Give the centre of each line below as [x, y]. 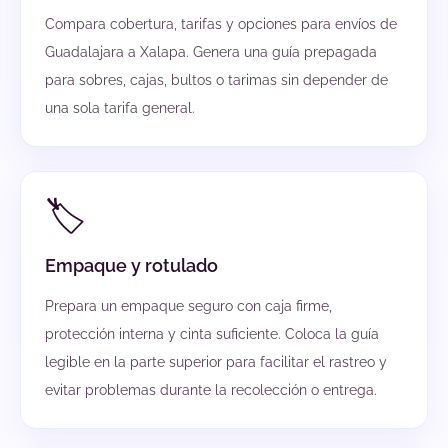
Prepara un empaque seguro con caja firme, [188, 306]
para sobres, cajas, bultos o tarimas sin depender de [216, 80]
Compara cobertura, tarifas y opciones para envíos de [221, 24]
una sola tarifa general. [120, 108]
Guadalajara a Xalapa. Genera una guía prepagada [211, 52]
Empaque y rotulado [131, 266]
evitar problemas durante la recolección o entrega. [211, 390]
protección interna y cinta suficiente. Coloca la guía [212, 334]
